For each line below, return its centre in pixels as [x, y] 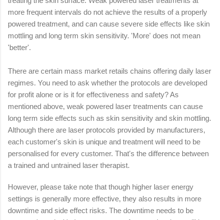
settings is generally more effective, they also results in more [105, 198]
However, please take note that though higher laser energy [101, 187]
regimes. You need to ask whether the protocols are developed [108, 82]
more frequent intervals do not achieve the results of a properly [108, 12]
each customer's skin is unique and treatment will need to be [104, 141]
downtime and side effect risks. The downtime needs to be [101, 210]
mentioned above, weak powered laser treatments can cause [105, 106]
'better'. [19, 47]
